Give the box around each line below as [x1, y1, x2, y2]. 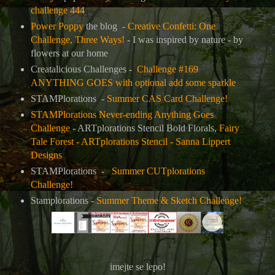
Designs [30, 149, 62, 160]
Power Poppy [30, 20, 83, 31]
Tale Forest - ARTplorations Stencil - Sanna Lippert [30, 136, 230, 147]
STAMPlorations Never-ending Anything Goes [30, 109, 214, 120]
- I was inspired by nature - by [124, 34, 243, 45]
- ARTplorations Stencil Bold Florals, [69, 122, 219, 133]
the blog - [83, 20, 128, 31]
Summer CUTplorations [111, 165, 205, 176]
